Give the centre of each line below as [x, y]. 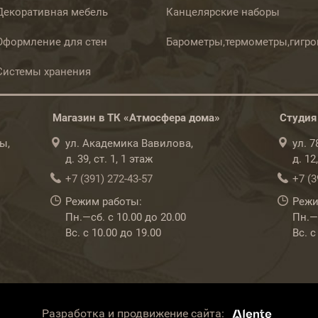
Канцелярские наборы [223, 12]
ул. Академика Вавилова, [129, 143]
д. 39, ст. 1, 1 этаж [109, 159]
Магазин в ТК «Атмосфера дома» [136, 118]
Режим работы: [104, 202]
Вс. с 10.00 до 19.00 [113, 233]
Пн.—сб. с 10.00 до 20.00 [126, 217]
